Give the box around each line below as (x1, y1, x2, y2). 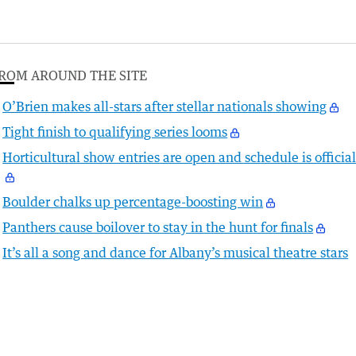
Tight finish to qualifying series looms (2, 124, 228, 141)
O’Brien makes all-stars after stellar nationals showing (2, 99, 327, 115)
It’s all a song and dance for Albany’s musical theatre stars (2, 245, 349, 261)
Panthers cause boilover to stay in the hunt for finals (2, 219, 314, 236)
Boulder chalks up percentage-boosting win (2, 194, 264, 211)
